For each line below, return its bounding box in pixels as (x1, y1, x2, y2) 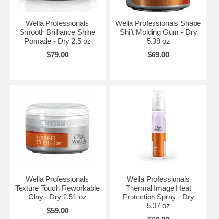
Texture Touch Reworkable (15, 184, 100, 192)
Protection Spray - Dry (122, 193, 194, 201)
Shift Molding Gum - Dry (119, 28, 197, 36)
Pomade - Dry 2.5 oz (24, 37, 91, 45)
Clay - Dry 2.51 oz (28, 193, 87, 201)
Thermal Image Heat (125, 184, 191, 192)
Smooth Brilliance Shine (20, 28, 96, 36)
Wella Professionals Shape (115, 19, 201, 27)
